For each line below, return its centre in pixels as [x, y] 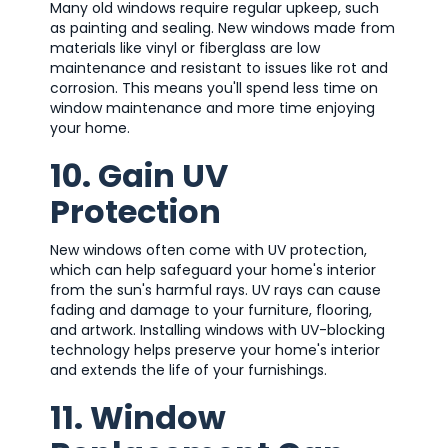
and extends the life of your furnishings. [188, 369]
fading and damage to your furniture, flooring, [211, 309]
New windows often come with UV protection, [208, 249]
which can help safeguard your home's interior [213, 269]
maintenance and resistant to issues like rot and [219, 67]
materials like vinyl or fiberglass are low [185, 47]
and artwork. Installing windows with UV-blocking [217, 329]
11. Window [138, 417]
